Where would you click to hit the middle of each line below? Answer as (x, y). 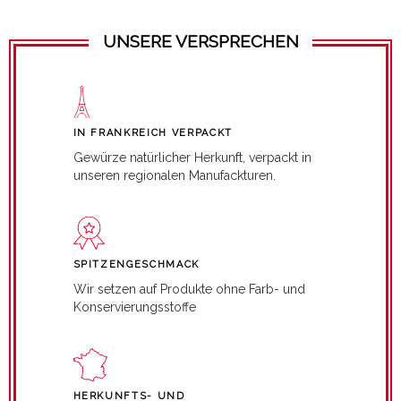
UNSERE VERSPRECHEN (200, 41)
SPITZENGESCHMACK (136, 264)
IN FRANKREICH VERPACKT (153, 132)
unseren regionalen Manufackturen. (176, 175)
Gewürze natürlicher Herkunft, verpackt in (192, 157)
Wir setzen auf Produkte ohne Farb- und (189, 289)
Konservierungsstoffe (134, 307)
